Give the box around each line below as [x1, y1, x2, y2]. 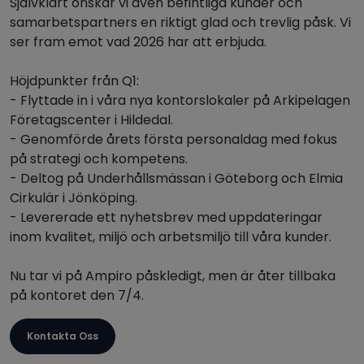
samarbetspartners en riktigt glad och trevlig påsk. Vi [10, 13, 351, 32]
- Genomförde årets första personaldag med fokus [10, 130, 337, 149]
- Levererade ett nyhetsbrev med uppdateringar [10, 208, 323, 227]
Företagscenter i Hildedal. [10, 110, 173, 129]
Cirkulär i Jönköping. [10, 188, 137, 207]
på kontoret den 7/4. [10, 286, 144, 305]
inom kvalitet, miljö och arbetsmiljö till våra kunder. [10, 227, 331, 246]
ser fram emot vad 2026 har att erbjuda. [10, 32, 266, 51]
